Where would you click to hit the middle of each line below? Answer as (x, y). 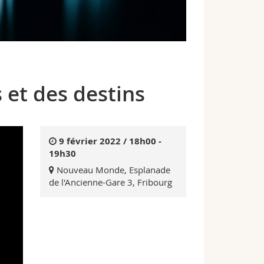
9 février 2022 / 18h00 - (110, 141)
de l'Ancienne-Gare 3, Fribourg (111, 182)
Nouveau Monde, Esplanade (114, 170)
